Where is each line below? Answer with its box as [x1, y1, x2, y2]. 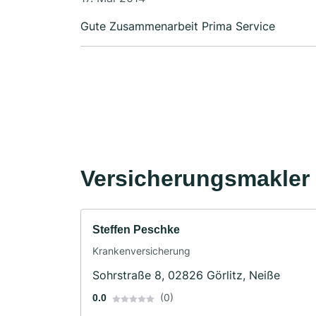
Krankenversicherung [92, 245, 190, 257]
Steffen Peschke [92, 224, 180, 236]
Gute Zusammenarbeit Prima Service [202, 19, 275, 34]
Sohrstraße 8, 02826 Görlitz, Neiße [92, 268, 280, 283]
